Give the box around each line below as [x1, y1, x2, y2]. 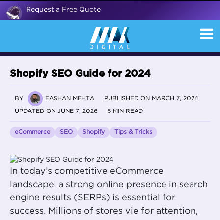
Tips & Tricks [114, 129, 152, 135]
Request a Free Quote [26, 7, 101, 13]
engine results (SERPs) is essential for [10, 194, 175, 202]
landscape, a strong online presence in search [10, 181, 208, 189]
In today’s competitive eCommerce [10, 167, 164, 176]
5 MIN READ [108, 109, 143, 114]
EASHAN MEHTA [45, 96, 94, 102]
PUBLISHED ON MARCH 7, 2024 [104, 96, 198, 102]
